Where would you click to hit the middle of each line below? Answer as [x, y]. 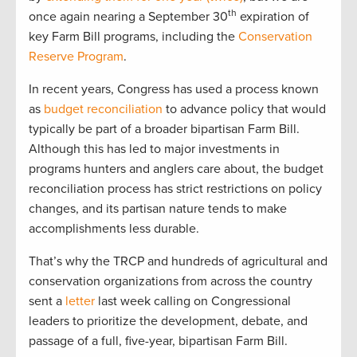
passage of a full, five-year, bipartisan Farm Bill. [160, 341]
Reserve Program [76, 57]
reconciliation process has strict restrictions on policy [175, 189]
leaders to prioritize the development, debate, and [168, 322]
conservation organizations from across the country [171, 282]
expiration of [273, 17]
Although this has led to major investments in [154, 149]
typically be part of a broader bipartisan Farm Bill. [164, 129]
